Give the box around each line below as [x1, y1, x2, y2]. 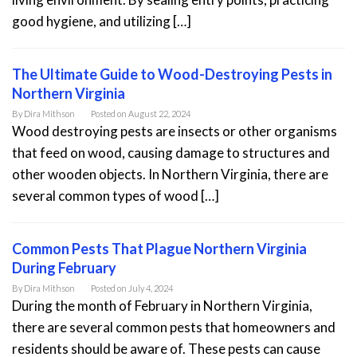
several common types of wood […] [12, 187, 219, 204]
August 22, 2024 [128, 108, 190, 119]
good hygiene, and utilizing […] [12, 13, 191, 29]
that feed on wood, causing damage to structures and [12, 144, 330, 161]
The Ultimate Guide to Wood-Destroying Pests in [12, 65, 332, 83]
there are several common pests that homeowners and [12, 319, 335, 335]
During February [12, 259, 116, 277]
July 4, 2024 [128, 283, 173, 293]
